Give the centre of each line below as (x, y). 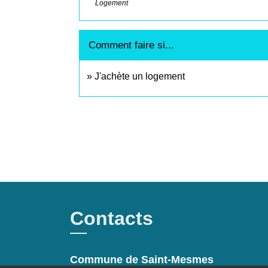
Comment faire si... (131, 45)
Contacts (112, 218)
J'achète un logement (140, 76)
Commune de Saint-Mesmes (142, 259)
